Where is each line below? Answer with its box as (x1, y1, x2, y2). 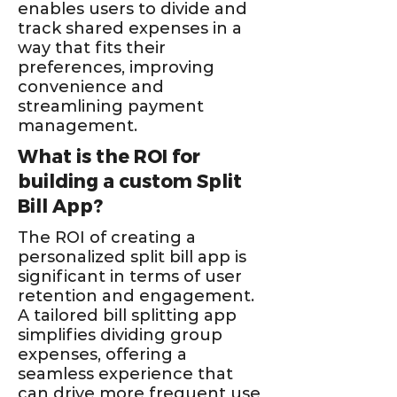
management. (18, 116, 137, 136)
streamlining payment (18, 97, 204, 116)
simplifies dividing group (18, 325, 222, 345)
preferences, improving (18, 58, 214, 77)
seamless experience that (18, 364, 233, 384)
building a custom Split (18, 169, 242, 194)
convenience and (18, 77, 164, 97)
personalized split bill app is (18, 247, 246, 267)
